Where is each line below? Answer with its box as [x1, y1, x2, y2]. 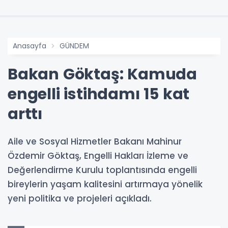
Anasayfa [13, 40, 46, 51]
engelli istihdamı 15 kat [8, 83, 190, 105]
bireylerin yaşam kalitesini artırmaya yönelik [8, 178, 203, 190]
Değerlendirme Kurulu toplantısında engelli [8, 163, 197, 176]
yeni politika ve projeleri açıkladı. [8, 192, 152, 205]
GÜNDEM [60, 40, 89, 51]
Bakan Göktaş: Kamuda [8, 63, 197, 85]
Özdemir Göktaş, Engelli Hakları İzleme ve [8, 149, 188, 162]
